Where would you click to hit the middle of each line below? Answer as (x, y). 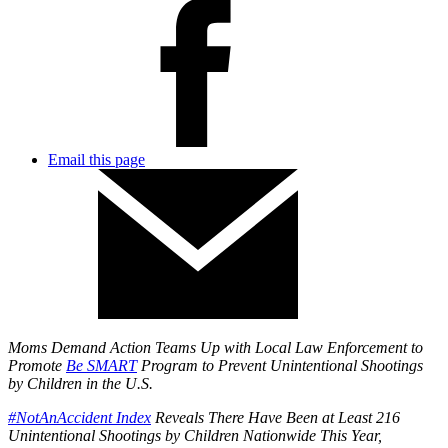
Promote (37, 366)
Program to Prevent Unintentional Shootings (280, 366)
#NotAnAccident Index (79, 418)
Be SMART (101, 366)
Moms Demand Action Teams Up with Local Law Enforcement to (215, 348)
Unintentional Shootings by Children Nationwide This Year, (195, 436)
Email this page (96, 160)
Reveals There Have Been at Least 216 (275, 418)
